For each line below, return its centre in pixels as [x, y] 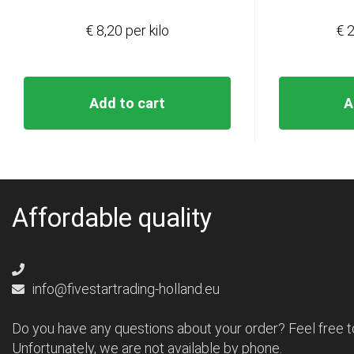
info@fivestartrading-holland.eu [124, 289]
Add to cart [127, 104]
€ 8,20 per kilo [127, 31]
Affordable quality [112, 218]
